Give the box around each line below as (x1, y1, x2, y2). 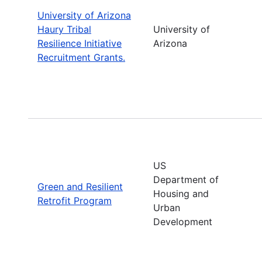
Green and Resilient (37, 180, 123, 192)
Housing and (153, 187, 209, 199)
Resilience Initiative (37, 37, 122, 49)
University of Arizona (37, 9, 131, 21)
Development (153, 215, 212, 227)
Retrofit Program (37, 194, 112, 206)
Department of (153, 173, 219, 185)
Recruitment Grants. (37, 51, 125, 63)
